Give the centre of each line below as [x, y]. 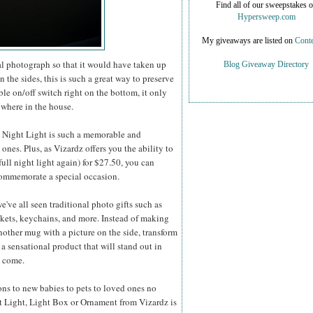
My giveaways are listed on [248, 41]
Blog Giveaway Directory [266, 65]
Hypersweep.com [266, 17]
